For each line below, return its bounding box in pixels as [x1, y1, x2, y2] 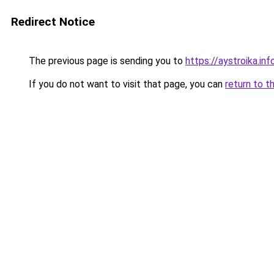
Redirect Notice [11, 15, 95, 29]
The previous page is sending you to [26, 55, 185, 67]
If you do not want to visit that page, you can [26, 78, 225, 90]
